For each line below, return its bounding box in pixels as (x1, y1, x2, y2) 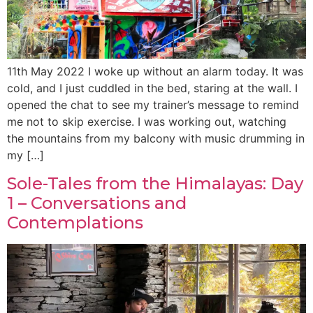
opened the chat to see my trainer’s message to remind (7, 98, 299, 112)
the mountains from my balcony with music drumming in (7, 131, 305, 146)
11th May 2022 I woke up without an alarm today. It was (7, 64, 303, 79)
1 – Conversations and (7, 192, 187, 213)
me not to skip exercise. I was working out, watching (7, 115, 286, 129)
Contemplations (7, 212, 143, 233)
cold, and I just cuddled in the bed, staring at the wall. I (7, 81, 298, 96)
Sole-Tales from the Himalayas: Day (7, 173, 303, 194)
